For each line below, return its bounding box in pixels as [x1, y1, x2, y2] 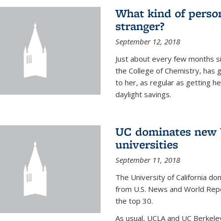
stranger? [115, 18, 164, 34]
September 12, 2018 [115, 37, 180, 47]
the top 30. [115, 196, 153, 206]
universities [115, 137, 178, 152]
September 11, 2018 [115, 155, 180, 165]
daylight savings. [115, 89, 171, 100]
